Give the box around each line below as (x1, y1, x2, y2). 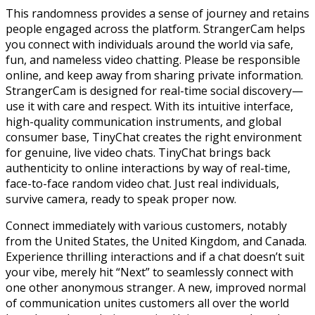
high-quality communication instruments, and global (6, 113, 281, 129)
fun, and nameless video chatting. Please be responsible (6, 51, 300, 67)
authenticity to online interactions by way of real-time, (6, 160, 290, 176)
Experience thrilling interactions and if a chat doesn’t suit (6, 248, 304, 264)
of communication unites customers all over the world (6, 295, 289, 311)
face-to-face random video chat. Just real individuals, (6, 175, 279, 191)
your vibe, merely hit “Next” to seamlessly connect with (6, 264, 293, 280)
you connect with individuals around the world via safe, (6, 36, 293, 52)
